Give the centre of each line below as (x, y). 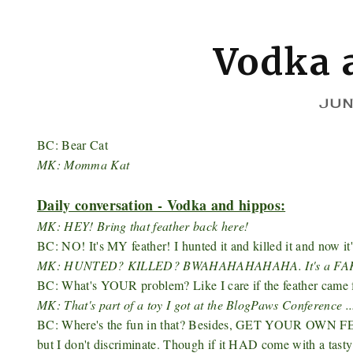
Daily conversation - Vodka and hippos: (162, 205)
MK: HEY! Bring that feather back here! (143, 226)
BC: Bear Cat (72, 145)
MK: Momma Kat (84, 164)
